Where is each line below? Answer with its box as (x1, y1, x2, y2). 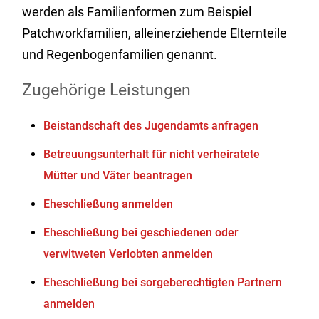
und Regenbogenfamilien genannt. (22, 47, 218, 62)
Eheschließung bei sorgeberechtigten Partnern (43, 276, 283, 289)
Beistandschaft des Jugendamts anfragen (43, 119, 259, 132)
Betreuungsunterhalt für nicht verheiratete (43, 147, 261, 161)
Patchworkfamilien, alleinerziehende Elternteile (22, 26, 288, 41)
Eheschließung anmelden (43, 197, 174, 211)
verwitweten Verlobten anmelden (43, 247, 214, 261)
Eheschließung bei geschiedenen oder (43, 226, 239, 239)
